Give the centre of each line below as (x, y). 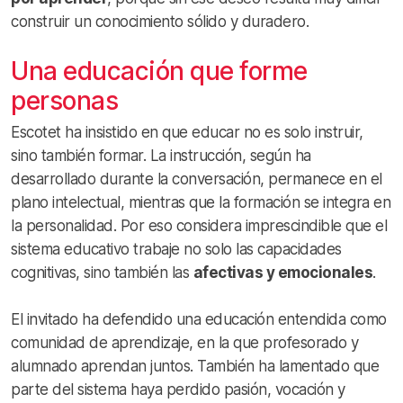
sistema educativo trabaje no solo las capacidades (176, 250)
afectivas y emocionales (282, 273)
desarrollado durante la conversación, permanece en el (197, 179)
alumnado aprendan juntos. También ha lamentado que (195, 367)
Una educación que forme (159, 72)
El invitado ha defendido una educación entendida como (199, 320)
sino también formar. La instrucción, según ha (161, 156)
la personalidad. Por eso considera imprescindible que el (199, 226)
